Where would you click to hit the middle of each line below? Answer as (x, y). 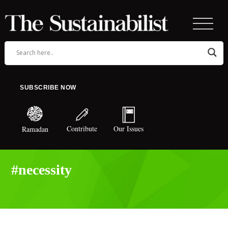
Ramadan (35, 129)
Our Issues (129, 129)
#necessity (41, 170)
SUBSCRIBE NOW (48, 88)
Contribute (82, 129)
